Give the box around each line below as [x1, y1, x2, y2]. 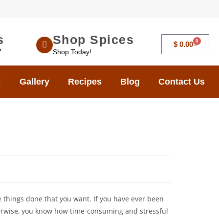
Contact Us [158, 77, 205, 87]
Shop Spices [52, 33, 134, 46]
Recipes [68, 77, 102, 87]
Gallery [20, 77, 49, 87]
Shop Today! [52, 48, 91, 56]
